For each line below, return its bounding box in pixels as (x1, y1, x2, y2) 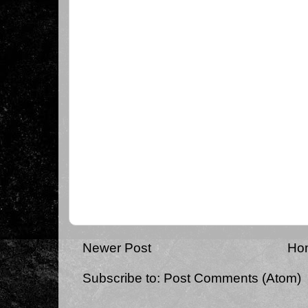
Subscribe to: (82, 271, 164, 286)
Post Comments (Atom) (164, 271, 301, 286)
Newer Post (82, 240, 151, 255)
